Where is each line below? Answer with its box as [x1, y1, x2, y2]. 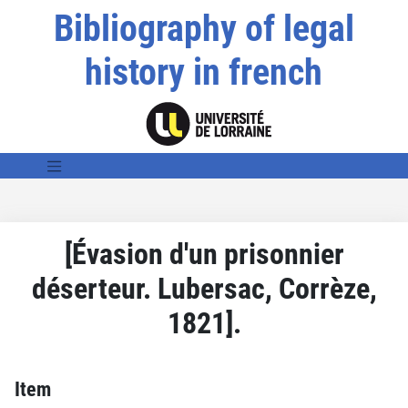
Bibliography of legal [53, 7, 354, 50]
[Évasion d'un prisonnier [64, 236, 344, 271]
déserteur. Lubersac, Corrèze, [31, 270, 377, 306]
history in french [85, 51, 323, 94]
